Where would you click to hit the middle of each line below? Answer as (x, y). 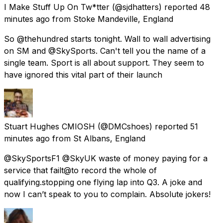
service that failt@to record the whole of (80, 170)
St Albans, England (109, 138)
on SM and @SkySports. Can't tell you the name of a (105, 51)
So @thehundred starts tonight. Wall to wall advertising (107, 39)
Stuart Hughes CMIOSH (50, 126)
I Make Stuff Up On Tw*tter (57, 7)
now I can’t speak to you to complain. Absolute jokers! (107, 194)
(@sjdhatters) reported (155, 7)
